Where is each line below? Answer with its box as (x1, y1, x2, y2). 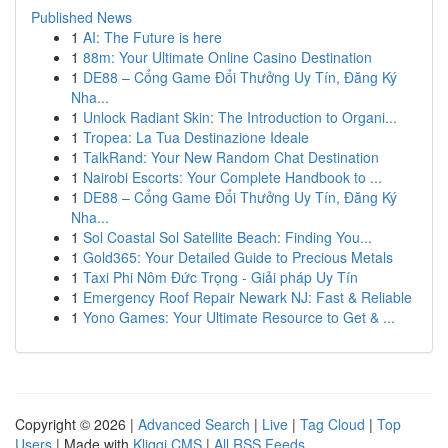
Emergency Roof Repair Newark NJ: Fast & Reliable (83, 287, 412, 307)
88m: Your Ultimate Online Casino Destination (83, 47, 372, 67)
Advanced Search (138, 414, 250, 434)
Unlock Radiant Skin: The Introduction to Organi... (83, 107, 397, 127)
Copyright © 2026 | (15, 414, 138, 434)
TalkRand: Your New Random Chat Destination (83, 147, 379, 167)
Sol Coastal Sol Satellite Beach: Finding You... (83, 227, 372, 247)
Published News (31, 7, 132, 27)
